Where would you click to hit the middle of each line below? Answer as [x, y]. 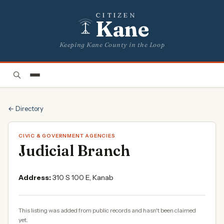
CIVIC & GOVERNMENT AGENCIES [67, 136]
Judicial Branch [74, 151]
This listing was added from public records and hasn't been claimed [107, 210]
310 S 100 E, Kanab [83, 177]
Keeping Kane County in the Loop [112, 44]
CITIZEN [116, 15]
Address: [35, 177]
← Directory [26, 108]
